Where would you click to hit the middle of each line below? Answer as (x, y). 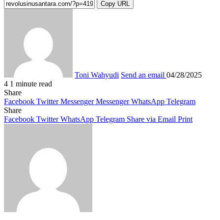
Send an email (143, 75)
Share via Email (151, 119)
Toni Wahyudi (97, 75)
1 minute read (31, 84)
